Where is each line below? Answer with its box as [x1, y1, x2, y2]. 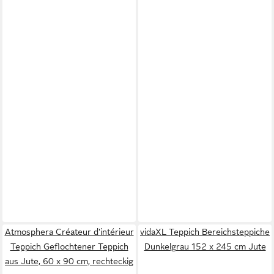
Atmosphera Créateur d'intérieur [4, 227, 134, 237]
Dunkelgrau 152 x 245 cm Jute [144, 242, 266, 251]
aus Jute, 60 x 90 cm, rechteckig [5, 256, 133, 266]
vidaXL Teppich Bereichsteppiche [140, 227, 270, 237]
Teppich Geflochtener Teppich [10, 242, 128, 251]
